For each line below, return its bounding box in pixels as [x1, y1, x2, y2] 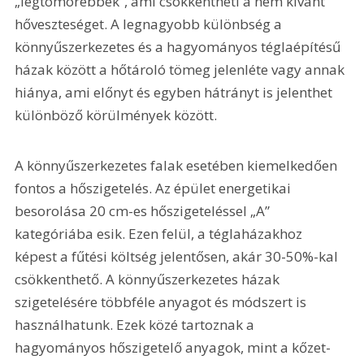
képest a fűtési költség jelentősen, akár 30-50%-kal [15, 246, 342, 266]
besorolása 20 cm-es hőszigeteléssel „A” [15, 201, 274, 220]
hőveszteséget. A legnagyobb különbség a [15, 15, 286, 34]
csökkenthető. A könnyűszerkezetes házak [15, 269, 284, 288]
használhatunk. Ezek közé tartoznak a [15, 314, 258, 334]
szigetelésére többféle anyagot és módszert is [15, 292, 310, 311]
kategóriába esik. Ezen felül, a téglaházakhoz [15, 223, 306, 243]
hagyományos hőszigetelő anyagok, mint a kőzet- [15, 337, 335, 357]
